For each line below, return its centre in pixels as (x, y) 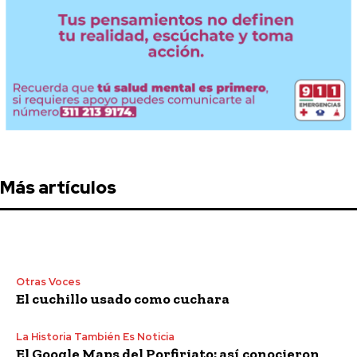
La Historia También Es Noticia (95, 336)
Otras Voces (48, 281)
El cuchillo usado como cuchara (123, 298)
